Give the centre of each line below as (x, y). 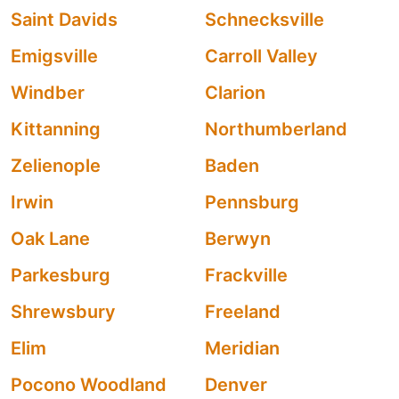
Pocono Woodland (89, 385)
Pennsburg (252, 202)
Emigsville (54, 56)
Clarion (235, 93)
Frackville (246, 275)
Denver (236, 385)
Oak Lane (50, 239)
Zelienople (56, 166)
